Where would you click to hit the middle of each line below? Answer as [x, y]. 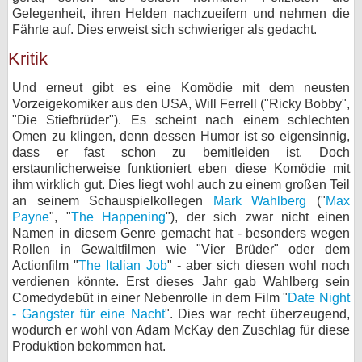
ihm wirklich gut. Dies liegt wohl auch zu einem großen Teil [181, 185]
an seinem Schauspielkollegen [113, 201]
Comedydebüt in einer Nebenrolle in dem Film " [150, 298]
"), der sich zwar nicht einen [258, 217]
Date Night [319, 298]
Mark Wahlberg [260, 201]
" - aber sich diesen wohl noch [259, 265]
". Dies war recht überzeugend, [257, 314]
